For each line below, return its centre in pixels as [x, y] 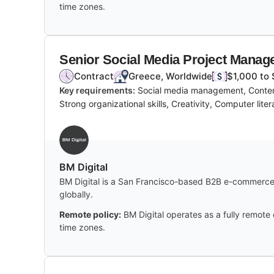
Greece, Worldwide [170, 76]
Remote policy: [90, 214]
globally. [76, 194]
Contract [94, 76]
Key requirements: [97, 90]
